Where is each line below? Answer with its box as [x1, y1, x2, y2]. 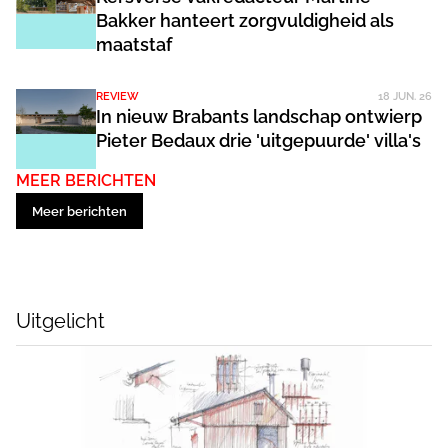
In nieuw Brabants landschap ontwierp [96, 106, 422, 127]
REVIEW [96, 90, 139, 103]
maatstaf [96, 34, 172, 55]
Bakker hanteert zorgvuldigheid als [96, 10, 394, 31]
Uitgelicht [16, 309, 105, 333]
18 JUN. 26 [378, 90, 432, 103]
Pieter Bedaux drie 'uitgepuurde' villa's [96, 130, 421, 151]
